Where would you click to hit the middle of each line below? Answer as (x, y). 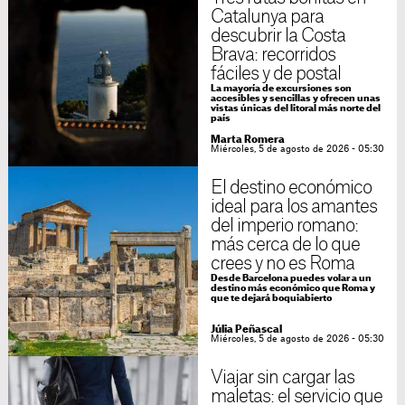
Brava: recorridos (273, 56)
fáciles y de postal (276, 75)
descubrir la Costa (278, 37)
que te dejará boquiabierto (271, 299)
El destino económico (291, 188)
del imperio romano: (284, 226)
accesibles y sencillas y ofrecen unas (295, 99)
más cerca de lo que (285, 245)
